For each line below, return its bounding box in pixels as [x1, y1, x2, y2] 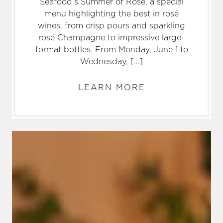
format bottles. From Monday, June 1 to [35, 43, 188, 55]
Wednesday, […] [80, 55, 143, 67]
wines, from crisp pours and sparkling [38, 19, 185, 31]
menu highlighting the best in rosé [44, 7, 179, 19]
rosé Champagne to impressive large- [38, 31, 185, 43]
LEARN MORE [78, 81, 145, 93]
